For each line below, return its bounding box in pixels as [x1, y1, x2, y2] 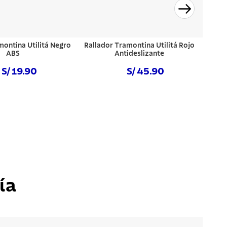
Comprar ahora [113, 92, 166, 99]
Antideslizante [115, 50, 165, 58]
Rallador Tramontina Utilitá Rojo [84, 42, 195, 50]
